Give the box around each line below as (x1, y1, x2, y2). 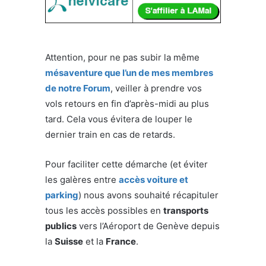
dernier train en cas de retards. (45, 128, 175, 140)
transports (163, 204, 208, 216)
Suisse (55, 235, 83, 247)
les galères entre (45, 173, 119, 185)
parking (45, 189, 78, 201)
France (106, 235, 136, 247)
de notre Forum (45, 82, 110, 94)
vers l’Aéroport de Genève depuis (77, 220, 220, 232)
